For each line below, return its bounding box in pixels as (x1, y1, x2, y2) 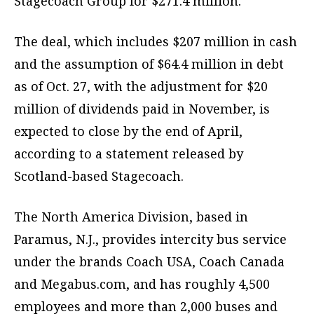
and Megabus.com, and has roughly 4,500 (14, 275, 270, 292)
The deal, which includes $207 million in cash (14, 32, 297, 50)
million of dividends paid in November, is (14, 100, 270, 117)
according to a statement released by (14, 144, 243, 162)
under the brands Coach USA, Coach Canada (14, 252, 285, 270)
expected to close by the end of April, (14, 122, 243, 139)
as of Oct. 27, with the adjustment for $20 (14, 77, 268, 95)
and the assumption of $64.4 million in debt (14, 55, 284, 72)
